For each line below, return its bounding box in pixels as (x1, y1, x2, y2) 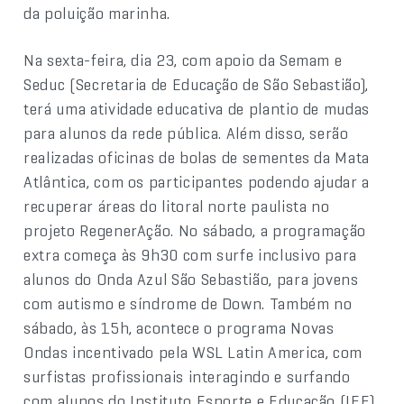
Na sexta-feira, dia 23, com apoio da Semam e (23, 49, 343, 70)
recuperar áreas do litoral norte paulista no (23, 195, 330, 216)
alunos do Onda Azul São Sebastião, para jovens (23, 268, 359, 289)
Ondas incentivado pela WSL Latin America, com (23, 341, 363, 363)
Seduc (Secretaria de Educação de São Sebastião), (23, 73, 369, 95)
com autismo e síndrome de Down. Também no (23, 292, 353, 314)
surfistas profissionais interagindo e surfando (23, 365, 351, 387)
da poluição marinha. (23, 2, 171, 23)
